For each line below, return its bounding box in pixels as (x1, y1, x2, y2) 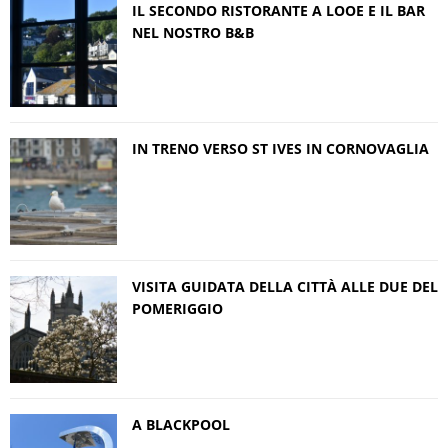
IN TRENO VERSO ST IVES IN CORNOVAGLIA (132, 138, 429, 158)
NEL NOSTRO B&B (132, 22, 254, 42)
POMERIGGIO (132, 298, 223, 318)
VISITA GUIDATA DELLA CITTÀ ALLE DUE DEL (132, 276, 438, 296)
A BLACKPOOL (132, 414, 230, 434)
